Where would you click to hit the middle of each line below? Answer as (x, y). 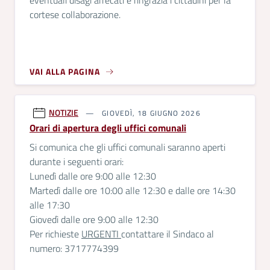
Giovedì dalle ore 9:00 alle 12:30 (94, 219)
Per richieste (55, 234)
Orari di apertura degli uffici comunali (108, 128)
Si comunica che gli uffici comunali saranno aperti (127, 147)
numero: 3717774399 (74, 248)
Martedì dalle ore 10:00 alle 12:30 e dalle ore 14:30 (133, 190)
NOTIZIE (64, 112)
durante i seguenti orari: (77, 162)
